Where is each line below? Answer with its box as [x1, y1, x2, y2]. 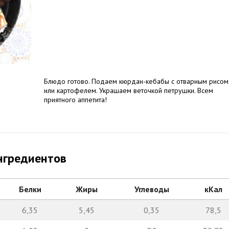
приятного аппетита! [44, 95, 107, 104]
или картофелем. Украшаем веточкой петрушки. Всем [44, 86, 213, 95]
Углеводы [134, 184, 169, 194]
